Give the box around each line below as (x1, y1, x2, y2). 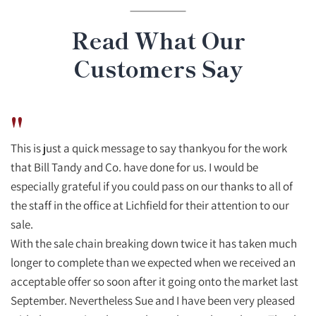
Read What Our (71, 23, 245, 56)
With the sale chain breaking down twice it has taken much (11, 235, 297, 250)
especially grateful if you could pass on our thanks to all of (11, 178, 293, 193)
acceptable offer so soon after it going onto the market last (11, 273, 298, 288)
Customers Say (73, 51, 243, 84)
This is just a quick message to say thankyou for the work (11, 140, 287, 155)
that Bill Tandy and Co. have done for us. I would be (11, 159, 258, 174)
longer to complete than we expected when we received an (11, 254, 296, 269)
